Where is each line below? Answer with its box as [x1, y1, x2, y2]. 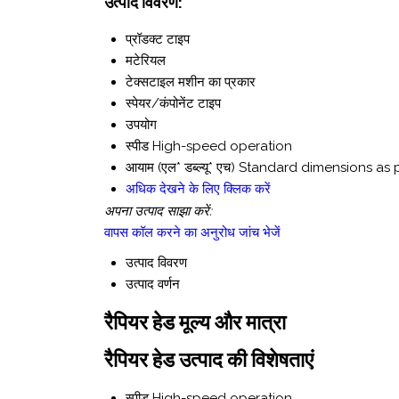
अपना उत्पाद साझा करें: [104, 203, 212, 220]
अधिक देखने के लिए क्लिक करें [126, 181, 271, 198]
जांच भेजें [239, 224, 281, 241]
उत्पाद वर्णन [126, 276, 180, 293]
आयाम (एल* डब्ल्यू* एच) [126, 159, 235, 176]
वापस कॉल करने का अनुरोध [104, 224, 235, 241]
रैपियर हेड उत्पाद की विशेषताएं [104, 348, 313, 372]
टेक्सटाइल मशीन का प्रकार [126, 74, 256, 91]
